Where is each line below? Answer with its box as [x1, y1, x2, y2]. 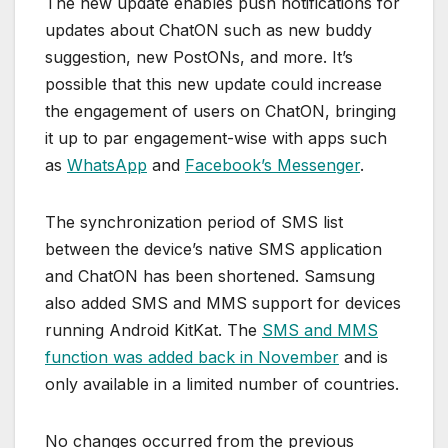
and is [339, 346, 388, 367]
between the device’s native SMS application [45, 238, 382, 259]
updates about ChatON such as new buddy [45, 19, 372, 40]
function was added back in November [45, 346, 339, 367]
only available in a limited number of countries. [45, 373, 399, 394]
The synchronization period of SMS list [45, 211, 343, 232]
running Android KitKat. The [45, 319, 262, 340]
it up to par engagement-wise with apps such [45, 127, 387, 148]
